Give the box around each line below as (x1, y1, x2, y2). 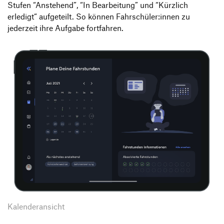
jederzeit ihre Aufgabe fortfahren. (7, 23, 123, 33)
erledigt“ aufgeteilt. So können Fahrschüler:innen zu (7, 12, 190, 21)
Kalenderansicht (7, 202, 64, 211)
